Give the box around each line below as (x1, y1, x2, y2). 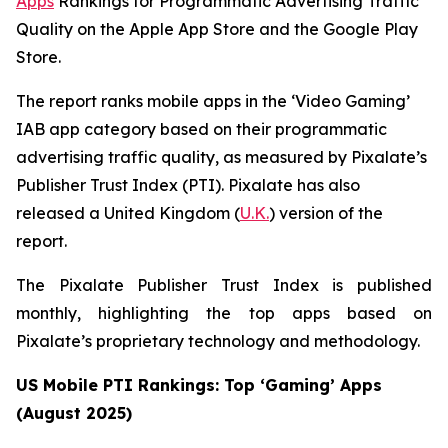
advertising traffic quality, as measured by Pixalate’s (16, 147, 427, 167)
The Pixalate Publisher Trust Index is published (16, 275, 432, 295)
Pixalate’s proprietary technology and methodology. (16, 331, 420, 351)
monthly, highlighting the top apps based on (16, 303, 432, 323)
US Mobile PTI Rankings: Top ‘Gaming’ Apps (16, 375, 382, 395)
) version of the (269, 203, 383, 223)
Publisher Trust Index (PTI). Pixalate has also (16, 175, 360, 195)
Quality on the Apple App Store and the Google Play (16, 19, 418, 39)
